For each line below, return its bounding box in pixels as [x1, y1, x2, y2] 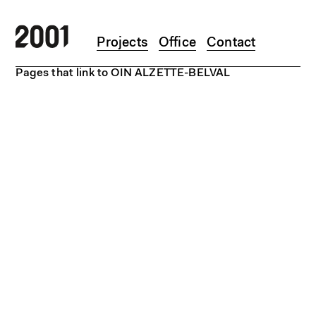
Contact [207, 37, 256, 51]
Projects [97, 37, 148, 51]
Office [158, 37, 197, 51]
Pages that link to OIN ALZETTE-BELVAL [16, 68, 231, 80]
